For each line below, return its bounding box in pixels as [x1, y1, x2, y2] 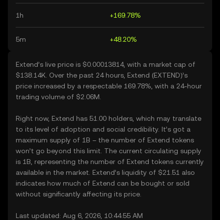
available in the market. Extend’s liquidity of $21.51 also [16, 168, 195, 176]
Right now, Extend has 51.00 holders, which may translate [16, 114, 201, 122]
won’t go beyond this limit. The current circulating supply [16, 147, 201, 155]
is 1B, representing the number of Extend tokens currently [16, 158, 204, 165]
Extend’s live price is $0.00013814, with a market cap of [16, 60, 195, 68]
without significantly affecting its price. [16, 190, 141, 198]
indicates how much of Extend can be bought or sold [16, 179, 190, 187]
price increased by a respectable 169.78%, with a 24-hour [16, 82, 202, 90]
